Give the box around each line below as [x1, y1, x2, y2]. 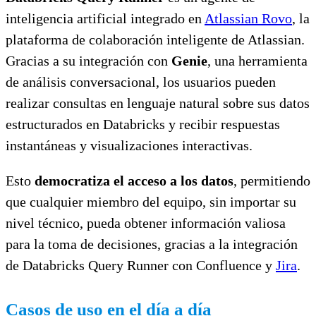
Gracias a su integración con [6, 52, 171, 68]
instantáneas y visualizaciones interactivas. [6, 137, 253, 153]
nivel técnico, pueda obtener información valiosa [6, 214, 286, 231]
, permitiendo [233, 172, 310, 188]
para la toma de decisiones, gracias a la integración [6, 236, 298, 252]
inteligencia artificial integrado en [6, 10, 205, 26]
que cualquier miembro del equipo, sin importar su [6, 193, 296, 209]
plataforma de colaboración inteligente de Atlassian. [6, 31, 305, 47]
